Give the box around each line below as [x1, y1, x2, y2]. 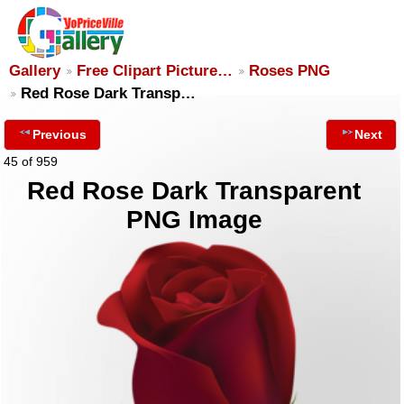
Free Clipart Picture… [77, 62, 233, 79]
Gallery [9, 62, 60, 79]
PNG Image [125, 206, 262, 234]
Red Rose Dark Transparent [27, 177, 362, 205]
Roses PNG [249, 62, 330, 79]
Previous [32, 127, 87, 142]
